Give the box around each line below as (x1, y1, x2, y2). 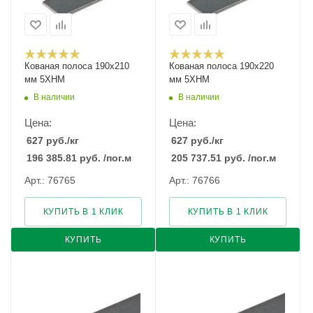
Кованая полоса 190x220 (169, 61, 274, 71)
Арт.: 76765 (24, 175, 75, 186)
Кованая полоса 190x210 (24, 61, 129, 71)
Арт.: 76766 (169, 175, 220, 186)
